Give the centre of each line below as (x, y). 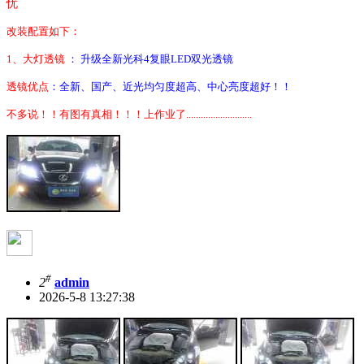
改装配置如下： (43, 32)
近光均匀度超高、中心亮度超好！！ (207, 87)
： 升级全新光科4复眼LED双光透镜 (150, 59)
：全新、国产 (80, 87)
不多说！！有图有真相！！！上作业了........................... (129, 115)
